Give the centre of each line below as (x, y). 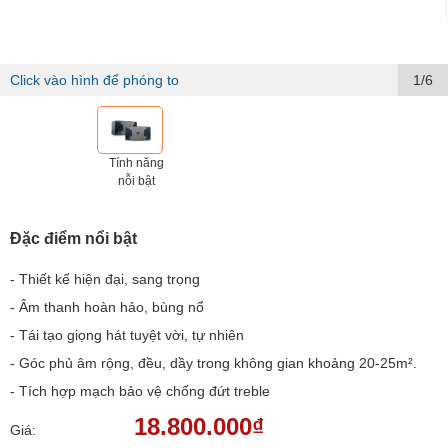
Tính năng (136, 163)
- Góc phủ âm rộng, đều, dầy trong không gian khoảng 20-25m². (213, 363)
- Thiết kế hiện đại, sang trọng (105, 279)
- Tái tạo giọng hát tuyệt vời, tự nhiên (127, 335)
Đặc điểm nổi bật (73, 238)
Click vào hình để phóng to (94, 80)
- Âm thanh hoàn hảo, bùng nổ (107, 307)
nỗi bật (136, 181)
